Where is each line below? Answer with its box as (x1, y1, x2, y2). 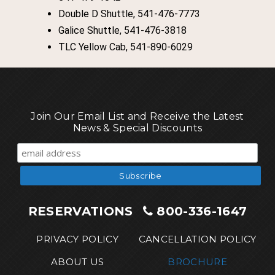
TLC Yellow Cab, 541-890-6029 (58, 41, 193, 53)
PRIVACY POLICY (36, 233, 118, 245)
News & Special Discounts (72, 122, 203, 134)
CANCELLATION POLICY (138, 233, 257, 245)
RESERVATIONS (28, 204, 137, 219)
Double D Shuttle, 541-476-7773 (58, 8, 201, 20)
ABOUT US (50, 256, 104, 268)
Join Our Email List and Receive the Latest (31, 110, 244, 122)
